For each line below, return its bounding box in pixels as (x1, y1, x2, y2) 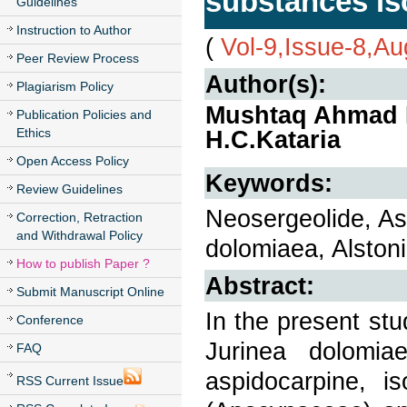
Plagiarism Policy (16, 79, 114, 94)
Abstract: (205, 272, 314, 300)
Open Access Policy (16, 154, 129, 168)
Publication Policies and (16, 107, 152, 122)
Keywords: (205, 169, 333, 197)
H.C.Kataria (205, 125, 341, 154)
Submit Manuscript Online (16, 284, 164, 299)
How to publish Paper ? (16, 256, 150, 271)
